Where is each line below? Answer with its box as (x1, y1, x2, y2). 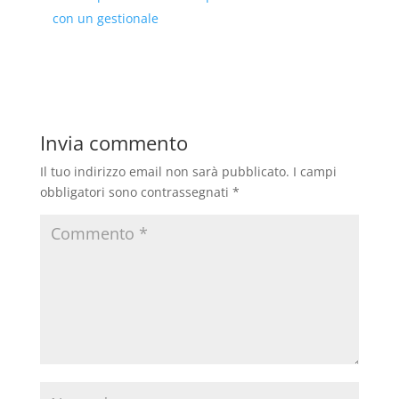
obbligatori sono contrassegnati (39, 183, 232, 200)
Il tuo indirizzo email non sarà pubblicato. (39, 162, 289, 180)
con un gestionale (52, 9, 159, 27)
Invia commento (39, 128, 188, 156)
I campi (292, 162, 337, 180)
